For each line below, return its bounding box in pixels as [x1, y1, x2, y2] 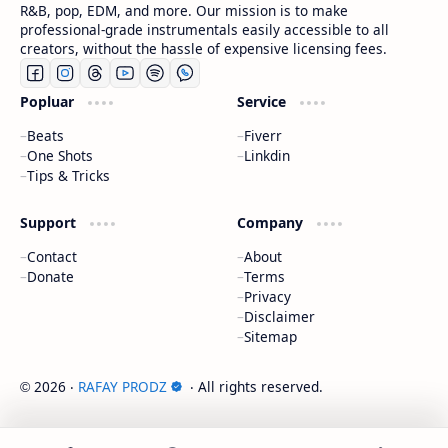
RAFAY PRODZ [78, 377, 167, 396]
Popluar [20, 92, 78, 111]
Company [236, 213, 307, 232]
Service [236, 92, 290, 111]
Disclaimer [243, 307, 315, 326]
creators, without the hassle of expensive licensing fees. [20, 39, 387, 58]
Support [20, 213, 80, 232]
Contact [27, 247, 77, 266]
